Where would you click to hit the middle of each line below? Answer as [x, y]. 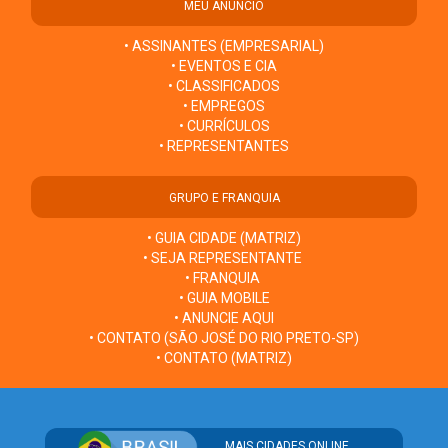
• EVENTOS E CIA [224, 66]
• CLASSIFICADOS [224, 86]
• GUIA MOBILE [224, 298]
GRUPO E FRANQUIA [224, 198]
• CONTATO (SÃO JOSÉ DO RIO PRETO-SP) [224, 338]
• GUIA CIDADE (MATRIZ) [224, 238]
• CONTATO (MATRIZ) [224, 358]
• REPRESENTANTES [224, 146]
